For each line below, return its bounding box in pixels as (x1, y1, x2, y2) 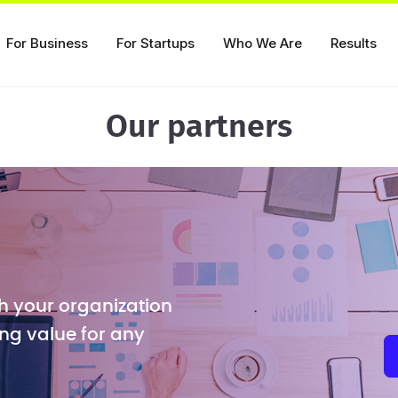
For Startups (115, 35, 195, 52)
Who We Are (222, 35, 302, 52)
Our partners (106, 111, 292, 143)
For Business (5, 35, 88, 52)
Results (330, 35, 377, 52)
